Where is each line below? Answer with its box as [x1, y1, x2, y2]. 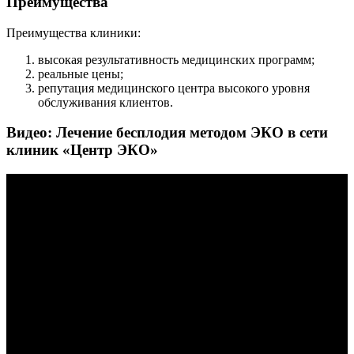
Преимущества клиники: [6, 25, 141, 40]
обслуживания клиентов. [38, 95, 173, 109]
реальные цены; [38, 66, 123, 81]
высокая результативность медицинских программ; [38, 52, 314, 66]
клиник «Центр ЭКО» [6, 141, 158, 159]
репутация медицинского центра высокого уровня [38, 81, 310, 95]
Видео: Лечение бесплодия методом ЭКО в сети [6, 124, 328, 141]
